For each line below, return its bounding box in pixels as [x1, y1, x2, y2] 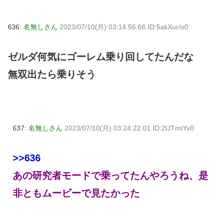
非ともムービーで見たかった [13, 187, 140, 198]
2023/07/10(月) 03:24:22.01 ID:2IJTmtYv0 [65, 124, 194, 132]
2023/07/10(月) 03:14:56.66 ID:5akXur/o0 [60, 23, 188, 31]
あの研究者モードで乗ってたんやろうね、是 [13, 170, 208, 181]
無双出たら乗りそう [8, 68, 96, 80]
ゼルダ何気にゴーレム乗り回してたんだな [8, 51, 194, 62]
